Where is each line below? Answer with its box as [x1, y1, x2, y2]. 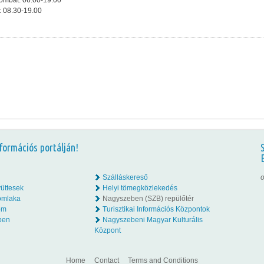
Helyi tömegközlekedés [103, 184, 177, 192]
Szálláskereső [103, 173, 148, 181]
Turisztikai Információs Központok [103, 205, 210, 213]
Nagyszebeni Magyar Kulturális [103, 216, 203, 224]
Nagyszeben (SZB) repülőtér [103, 194, 194, 203]
